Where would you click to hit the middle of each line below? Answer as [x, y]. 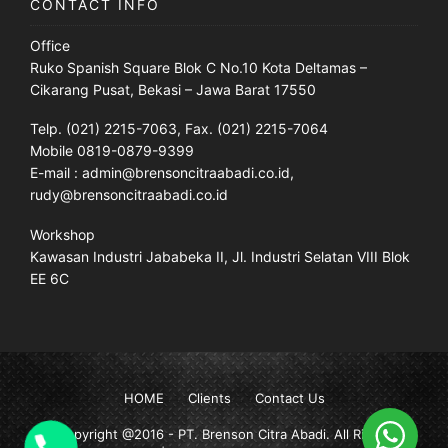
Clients [209, 398]
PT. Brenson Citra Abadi [251, 434]
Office [50, 45]
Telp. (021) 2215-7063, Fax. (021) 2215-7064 [179, 129]
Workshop [62, 234]
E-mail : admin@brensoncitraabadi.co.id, [162, 173]
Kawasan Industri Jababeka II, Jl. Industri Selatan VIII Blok [220, 256]
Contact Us [289, 398]
